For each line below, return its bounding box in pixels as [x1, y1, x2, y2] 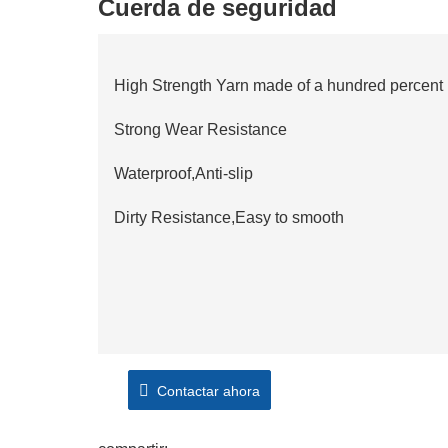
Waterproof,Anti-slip [114, 165, 253, 182]
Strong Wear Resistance [114, 121, 287, 138]
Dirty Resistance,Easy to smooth [114, 209, 344, 226]
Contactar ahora [149, 383, 260, 399]
